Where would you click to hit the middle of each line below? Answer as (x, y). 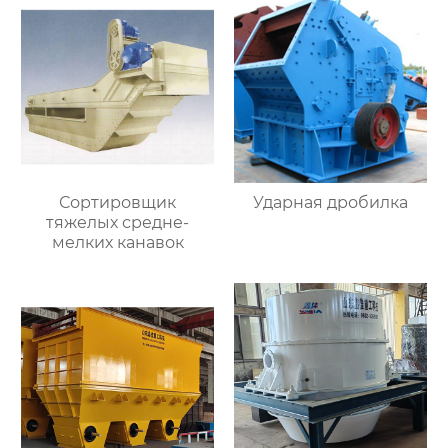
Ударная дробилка (330, 203)
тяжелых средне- (118, 223)
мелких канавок (117, 243)
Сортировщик (118, 203)
